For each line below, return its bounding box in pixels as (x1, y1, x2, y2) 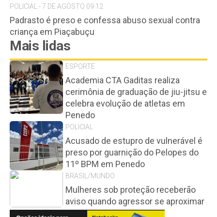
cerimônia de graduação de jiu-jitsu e (65, 87, 207, 97)
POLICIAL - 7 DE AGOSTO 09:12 (10, 2, 103, 10)
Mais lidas (10, 38, 70, 54)
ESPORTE (65, 62, 95, 70)
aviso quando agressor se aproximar (65, 196, 204, 206)
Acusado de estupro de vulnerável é (65, 136, 202, 146)
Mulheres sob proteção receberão (65, 185, 196, 195)
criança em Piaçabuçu (10, 27, 94, 37)
